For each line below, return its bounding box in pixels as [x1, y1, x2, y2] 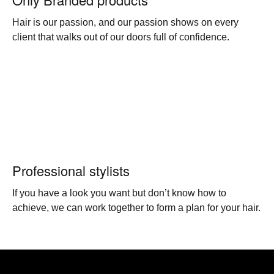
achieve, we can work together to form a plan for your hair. [12, 202, 261, 213]
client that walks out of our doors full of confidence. [12, 32, 229, 42]
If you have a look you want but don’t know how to [12, 188, 226, 198]
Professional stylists [12, 161, 130, 180]
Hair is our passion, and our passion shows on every [12, 17, 239, 28]
